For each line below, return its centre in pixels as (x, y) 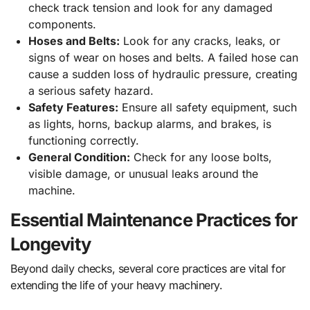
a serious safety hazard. (91, 90)
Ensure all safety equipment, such (207, 107)
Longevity (51, 244)
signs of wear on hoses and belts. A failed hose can (163, 57)
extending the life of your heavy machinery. (117, 285)
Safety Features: (73, 107)
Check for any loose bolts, (201, 157)
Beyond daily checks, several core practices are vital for (148, 268)
